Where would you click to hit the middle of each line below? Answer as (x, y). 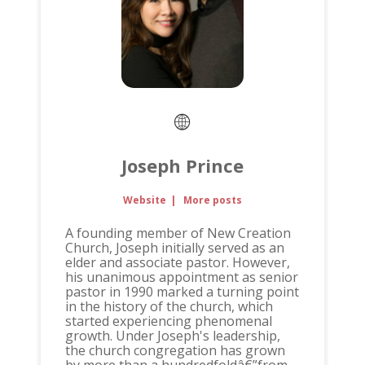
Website (145, 200)
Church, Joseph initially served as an (174, 248)
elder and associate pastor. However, (177, 263)
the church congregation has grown (175, 351)
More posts (212, 200)
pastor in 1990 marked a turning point (182, 292)
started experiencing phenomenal (168, 321)
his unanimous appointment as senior (181, 277)
